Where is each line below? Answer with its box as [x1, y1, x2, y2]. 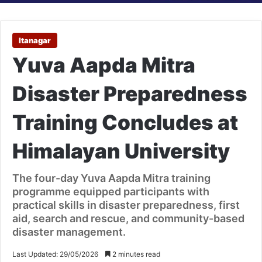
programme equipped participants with [12, 185, 209, 198]
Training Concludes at [12, 110, 238, 135]
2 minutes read [111, 250, 160, 259]
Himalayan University [12, 139, 230, 164]
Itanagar [19, 36, 51, 46]
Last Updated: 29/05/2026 [12, 250, 98, 259]
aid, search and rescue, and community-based [12, 212, 244, 225]
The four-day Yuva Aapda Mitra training [12, 172, 211, 185]
